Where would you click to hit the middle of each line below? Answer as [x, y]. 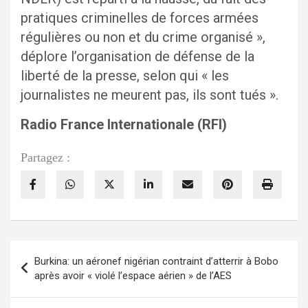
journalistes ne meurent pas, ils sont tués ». [150, 95]
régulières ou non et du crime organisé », [143, 37]
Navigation [52, 251]
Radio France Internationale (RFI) [124, 125]
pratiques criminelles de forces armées [140, 18]
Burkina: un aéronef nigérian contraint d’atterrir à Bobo [156, 262]
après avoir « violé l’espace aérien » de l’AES [133, 276]
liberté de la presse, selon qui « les [125, 76]
